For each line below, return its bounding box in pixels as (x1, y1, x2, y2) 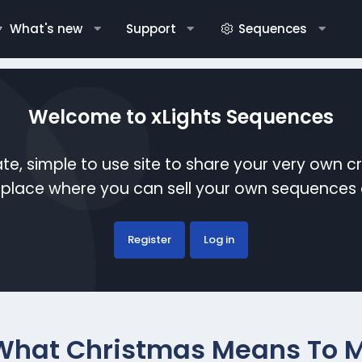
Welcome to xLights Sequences (27, 103, 334, 130)
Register (127, 231, 171, 247)
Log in (203, 231, 234, 247)
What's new (9, 20, 82, 37)
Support (125, 20, 176, 37)
